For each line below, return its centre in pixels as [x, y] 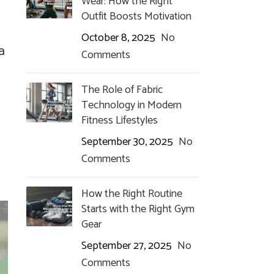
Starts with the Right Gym [138, 209]
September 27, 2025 [126, 246]
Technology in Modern [131, 105]
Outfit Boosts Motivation [136, 17]
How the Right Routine [131, 194]
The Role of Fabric [122, 90]
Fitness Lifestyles [119, 120]
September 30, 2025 [127, 142]
